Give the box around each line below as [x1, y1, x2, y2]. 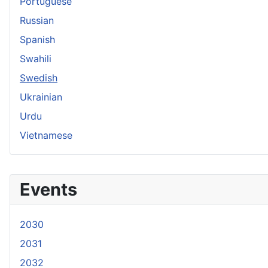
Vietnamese [20, 129, 72, 141]
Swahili [20, 53, 51, 65]
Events [20, 179, 77, 200]
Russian [20, 14, 54, 26]
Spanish [20, 33, 55, 45]
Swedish [20, 72, 57, 84]
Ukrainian [20, 91, 62, 103]
